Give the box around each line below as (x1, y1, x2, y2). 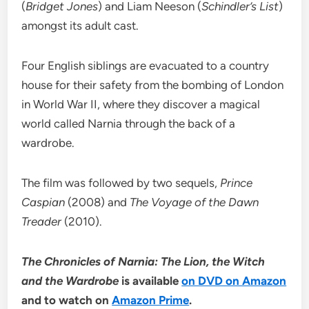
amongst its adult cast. (21, 19, 139, 33)
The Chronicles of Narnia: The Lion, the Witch (21, 255, 266, 269)
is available (119, 274, 182, 288)
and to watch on (21, 293, 112, 308)
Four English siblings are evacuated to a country (21, 59, 270, 73)
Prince (220, 176, 253, 190)
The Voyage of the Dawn (130, 195, 259, 210)
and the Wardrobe (21, 274, 119, 288)
